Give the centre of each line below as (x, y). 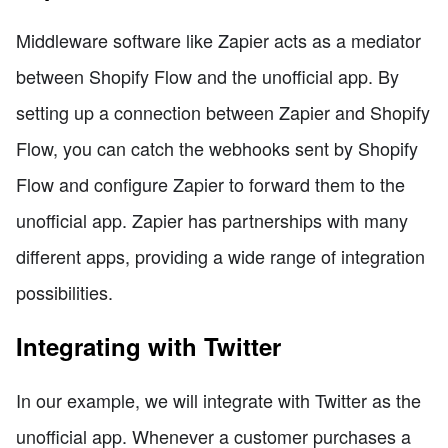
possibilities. (64, 291)
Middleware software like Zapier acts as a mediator (218, 39)
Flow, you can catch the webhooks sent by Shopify (217, 147)
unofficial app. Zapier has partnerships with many (212, 219)
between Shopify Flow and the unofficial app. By (207, 75)
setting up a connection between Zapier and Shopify (223, 111)
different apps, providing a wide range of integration (220, 255)
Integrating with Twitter (148, 345)
